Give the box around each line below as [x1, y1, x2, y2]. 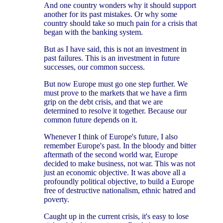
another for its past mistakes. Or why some [44, 9, 177, 18]
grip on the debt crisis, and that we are [44, 97, 163, 106]
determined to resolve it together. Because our [44, 106, 187, 115]
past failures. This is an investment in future [44, 53, 180, 62]
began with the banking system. [44, 27, 143, 36]
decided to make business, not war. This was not [44, 159, 195, 168]
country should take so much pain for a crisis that [44, 18, 197, 27]
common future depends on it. [44, 115, 137, 124]
